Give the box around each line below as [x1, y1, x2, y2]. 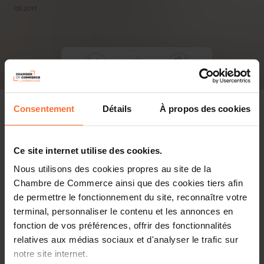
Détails [103, 103, 131, 114]
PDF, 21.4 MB [121, 255, 167, 262]
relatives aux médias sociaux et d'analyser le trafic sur [14, 234, 238, 245]
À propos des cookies [160, 103, 250, 114]
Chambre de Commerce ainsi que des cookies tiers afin [14, 177, 243, 188]
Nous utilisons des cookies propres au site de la [14, 163, 211, 174]
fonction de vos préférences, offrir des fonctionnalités [14, 220, 232, 230]
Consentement [14, 103, 75, 114]
